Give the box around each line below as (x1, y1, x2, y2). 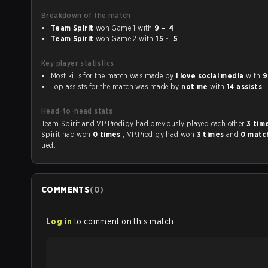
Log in (46, 217, 72, 226)
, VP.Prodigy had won (123, 130, 197, 139)
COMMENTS (41, 185, 90, 194)
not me (181, 82, 208, 91)
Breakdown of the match (41, 11, 131, 20)
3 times (196, 130, 226, 139)
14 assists (226, 82, 262, 91)
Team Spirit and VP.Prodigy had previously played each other (150, 119, 246, 128)
